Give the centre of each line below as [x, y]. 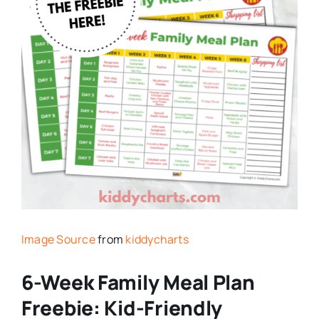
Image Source [58, 240]
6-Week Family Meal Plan [138, 282]
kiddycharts [157, 240]
